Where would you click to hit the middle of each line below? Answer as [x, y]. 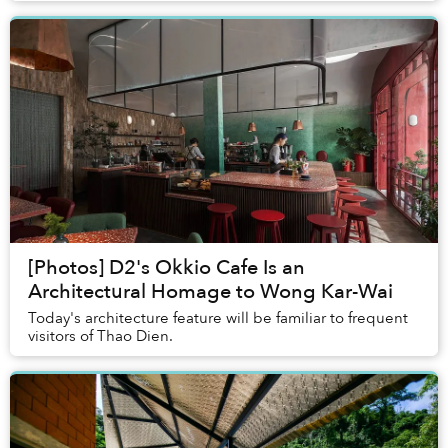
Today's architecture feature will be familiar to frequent [218, 318]
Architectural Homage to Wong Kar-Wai [210, 292]
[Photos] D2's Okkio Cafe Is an [166, 268]
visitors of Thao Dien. [100, 336]
